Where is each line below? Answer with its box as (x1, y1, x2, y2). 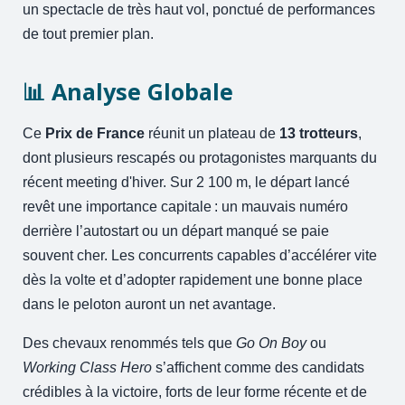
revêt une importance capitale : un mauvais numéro (23, 198, 349, 214)
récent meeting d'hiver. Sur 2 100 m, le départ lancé (23, 174, 351, 190)
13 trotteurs (279, 125, 359, 141)
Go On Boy (236, 334, 307, 351)
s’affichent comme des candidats (152, 359, 365, 375)
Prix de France (45, 125, 146, 141)
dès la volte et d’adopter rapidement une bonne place (23, 271, 363, 287)
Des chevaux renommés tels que (23, 334, 237, 351)
